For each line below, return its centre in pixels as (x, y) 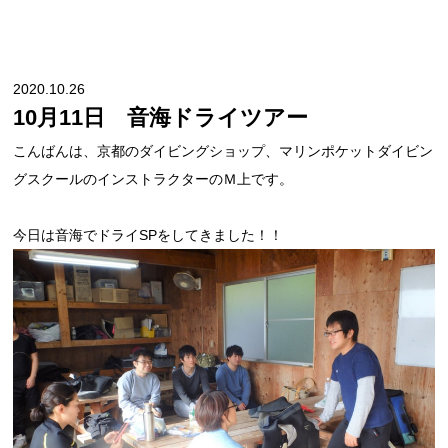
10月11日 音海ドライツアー (161, 117)
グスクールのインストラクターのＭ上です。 (153, 179)
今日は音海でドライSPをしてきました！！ (148, 235)
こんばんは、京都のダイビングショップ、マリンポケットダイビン (223, 151)
